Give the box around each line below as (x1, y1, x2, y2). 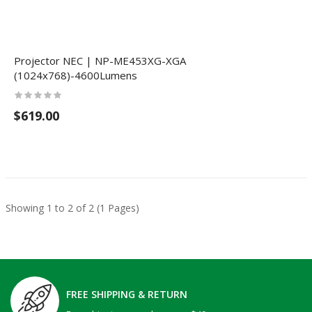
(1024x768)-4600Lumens (13, 68, 137, 82)
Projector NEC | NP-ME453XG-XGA (13, 54, 186, 68)
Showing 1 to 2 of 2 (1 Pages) (5, 201, 139, 214)
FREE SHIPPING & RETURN (66, 288, 187, 301)
